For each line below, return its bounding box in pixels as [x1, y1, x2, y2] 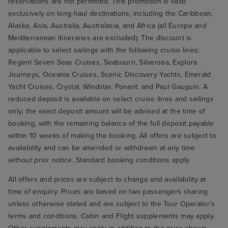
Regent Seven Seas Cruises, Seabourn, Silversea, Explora [8, 58, 197, 67]
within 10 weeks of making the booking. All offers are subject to [8, 131, 216, 140]
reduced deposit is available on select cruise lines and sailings [8, 95, 214, 104]
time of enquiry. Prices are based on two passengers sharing [8, 187, 208, 196]
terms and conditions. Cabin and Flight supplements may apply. [8, 212, 215, 221]
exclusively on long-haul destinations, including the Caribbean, [8, 9, 213, 18]
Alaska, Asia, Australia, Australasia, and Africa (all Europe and [8, 21, 207, 31]
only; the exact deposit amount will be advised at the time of [8, 107, 206, 116]
